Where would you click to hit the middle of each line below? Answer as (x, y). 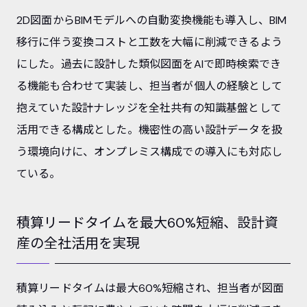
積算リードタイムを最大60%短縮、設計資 (147, 222)
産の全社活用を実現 (78, 243)
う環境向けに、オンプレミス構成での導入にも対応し (149, 151)
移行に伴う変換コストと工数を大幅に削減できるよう (149, 42)
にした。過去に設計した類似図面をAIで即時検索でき (149, 64)
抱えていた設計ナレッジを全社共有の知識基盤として (149, 108)
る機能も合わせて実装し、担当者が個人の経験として (149, 86)
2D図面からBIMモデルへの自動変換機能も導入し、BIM (152, 20)
